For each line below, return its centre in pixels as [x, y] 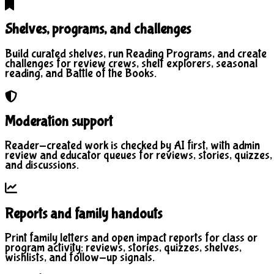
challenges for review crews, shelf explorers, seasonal [131, 63]
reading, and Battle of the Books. [81, 73]
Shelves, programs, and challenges [98, 29]
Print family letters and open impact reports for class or [131, 238]
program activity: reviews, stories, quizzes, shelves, [123, 248]
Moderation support [59, 122]
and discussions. [42, 165]
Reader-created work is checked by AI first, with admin [132, 146]
